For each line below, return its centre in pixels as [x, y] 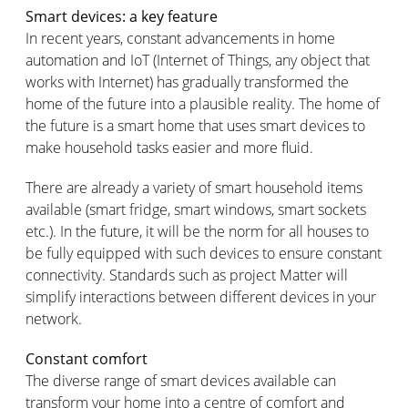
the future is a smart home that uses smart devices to [195, 125]
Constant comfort [87, 358]
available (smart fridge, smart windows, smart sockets [196, 209]
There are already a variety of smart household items [194, 187]
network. [54, 318]
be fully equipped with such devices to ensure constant [204, 253]
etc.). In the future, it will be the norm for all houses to [197, 231]
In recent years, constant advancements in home [180, 38]
